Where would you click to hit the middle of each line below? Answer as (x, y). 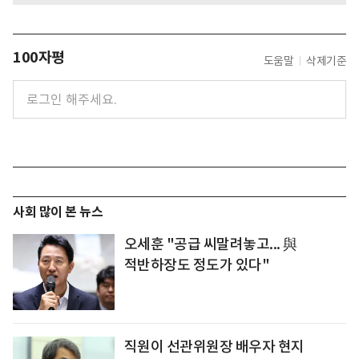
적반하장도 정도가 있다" (197, 265)
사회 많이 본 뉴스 (58, 212)
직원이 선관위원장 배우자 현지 (214, 347)
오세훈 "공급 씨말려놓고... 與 (210, 244)
